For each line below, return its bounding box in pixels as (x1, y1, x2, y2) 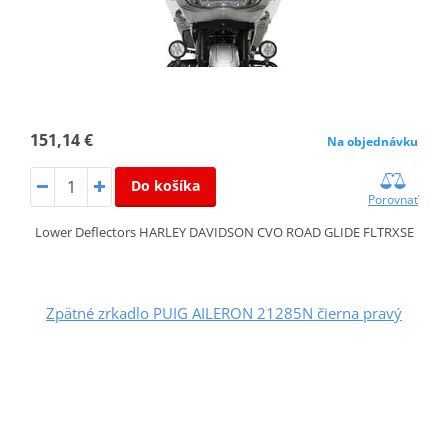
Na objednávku (327, 133, 419, 150)
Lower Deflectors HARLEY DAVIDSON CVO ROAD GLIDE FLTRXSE (34, 222, 414, 241)
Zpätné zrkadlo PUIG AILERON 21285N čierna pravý (46, 302, 402, 323)
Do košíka (130, 176, 200, 195)
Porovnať (368, 190, 419, 208)
